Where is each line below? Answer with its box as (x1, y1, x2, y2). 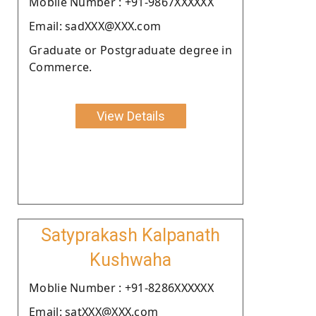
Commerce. (29, 59, 92, 75)
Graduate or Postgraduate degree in (29, 42, 232, 58)
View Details (96, 108, 165, 123)
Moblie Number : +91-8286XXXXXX (29, 279, 214, 296)
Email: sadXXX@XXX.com (29, 18, 162, 34)
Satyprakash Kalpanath (41, 224, 220, 245)
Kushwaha (90, 249, 171, 270)
